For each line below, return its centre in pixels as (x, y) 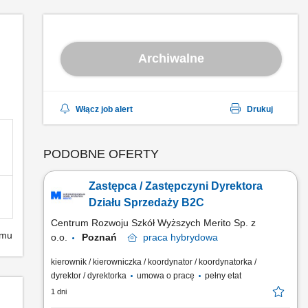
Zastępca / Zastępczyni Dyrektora (176, 186)
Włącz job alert (104, 109)
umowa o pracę (166, 276)
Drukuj (260, 109)
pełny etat (222, 276)
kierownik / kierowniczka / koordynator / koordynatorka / (154, 262)
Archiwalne (171, 58)
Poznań (105, 237)
